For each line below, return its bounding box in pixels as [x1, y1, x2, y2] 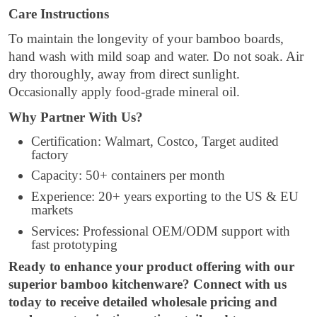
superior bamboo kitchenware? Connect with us [8, 277, 287, 292]
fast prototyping [31, 236, 117, 252]
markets [31, 202, 73, 217]
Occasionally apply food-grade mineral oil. [8, 84, 240, 100]
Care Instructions [8, 6, 109, 21]
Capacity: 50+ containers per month [31, 168, 225, 183]
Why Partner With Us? [8, 109, 143, 125]
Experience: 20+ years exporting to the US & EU [31, 188, 299, 204]
